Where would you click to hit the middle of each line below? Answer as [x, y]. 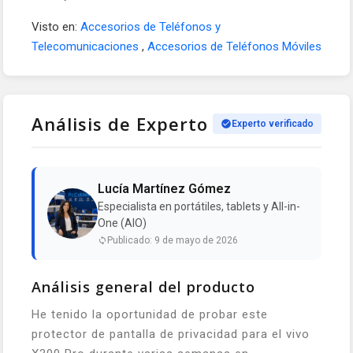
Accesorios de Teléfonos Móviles [234, 46]
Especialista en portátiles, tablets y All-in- [199, 206]
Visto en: [56, 26]
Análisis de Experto [120, 123]
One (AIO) [122, 223]
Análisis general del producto [143, 286]
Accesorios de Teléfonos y [150, 26]
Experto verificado [273, 123]
